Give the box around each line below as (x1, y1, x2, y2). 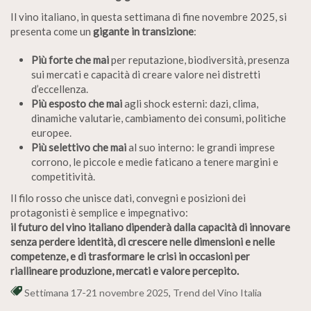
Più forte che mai (31, 53, 109, 66)
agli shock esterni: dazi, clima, (122, 96, 258, 110)
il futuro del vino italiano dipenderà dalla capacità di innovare (10, 220, 290, 233)
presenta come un (10, 24, 93, 37)
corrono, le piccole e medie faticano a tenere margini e (31, 155, 278, 168)
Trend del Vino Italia (173, 286, 262, 299)
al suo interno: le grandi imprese (126, 140, 275, 153)
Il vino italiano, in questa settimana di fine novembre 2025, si (10, 10, 287, 23)
